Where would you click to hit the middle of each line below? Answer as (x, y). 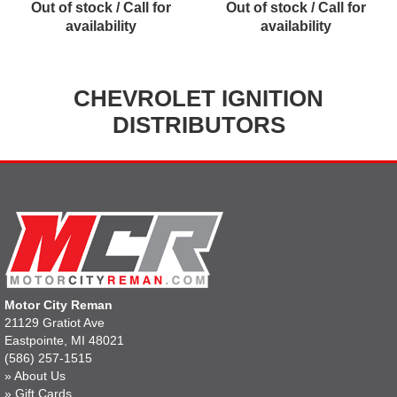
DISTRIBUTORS (198, 125)
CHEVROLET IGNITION (198, 98)
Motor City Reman (58, 304)
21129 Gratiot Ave (54, 322)
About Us (40, 375)
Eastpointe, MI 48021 (64, 340)
